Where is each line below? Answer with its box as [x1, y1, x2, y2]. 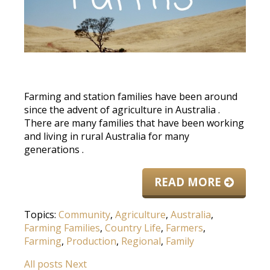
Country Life [105, 221, 161, 235]
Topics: [24, 208, 58, 222]
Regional [121, 234, 161, 248]
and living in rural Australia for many [24, 130, 189, 143]
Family [166, 234, 194, 248]
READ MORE [154, 174, 224, 190]
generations [24, 143, 80, 157]
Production [66, 234, 116, 248]
